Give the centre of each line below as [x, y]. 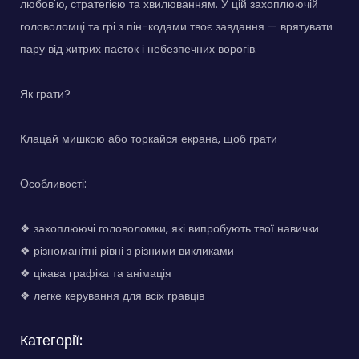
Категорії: [51, 340]
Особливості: [53, 183]
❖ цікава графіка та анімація [96, 273]
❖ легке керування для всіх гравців [112, 295]
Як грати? [45, 93]
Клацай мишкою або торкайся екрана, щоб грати [149, 138]
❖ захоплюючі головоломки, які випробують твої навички [169, 228]
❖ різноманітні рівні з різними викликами [127, 250]
